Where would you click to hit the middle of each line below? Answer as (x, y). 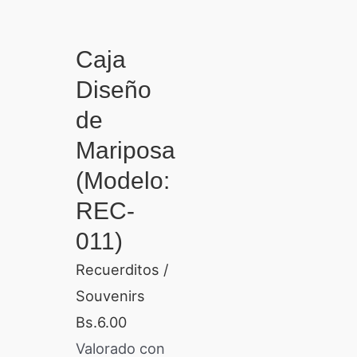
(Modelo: (122, 180)
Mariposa (125, 150)
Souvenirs (110, 295)
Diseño (113, 89)
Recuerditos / (122, 269)
